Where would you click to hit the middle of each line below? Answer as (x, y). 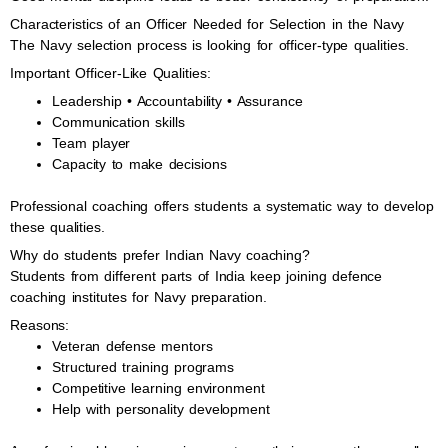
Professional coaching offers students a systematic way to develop (222, 206)
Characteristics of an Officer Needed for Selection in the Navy (207, 24)
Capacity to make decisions (139, 164)
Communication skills (118, 122)
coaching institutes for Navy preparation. (138, 297)
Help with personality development (161, 409)
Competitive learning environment (158, 388)
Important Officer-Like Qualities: (110, 73)
